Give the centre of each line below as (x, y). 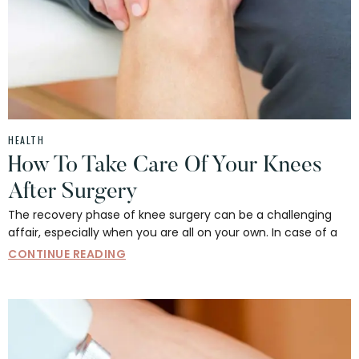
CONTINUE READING (67, 254)
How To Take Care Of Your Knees (165, 166)
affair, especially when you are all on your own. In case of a (173, 233)
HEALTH (26, 140)
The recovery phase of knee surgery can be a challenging (170, 215)
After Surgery (73, 193)
